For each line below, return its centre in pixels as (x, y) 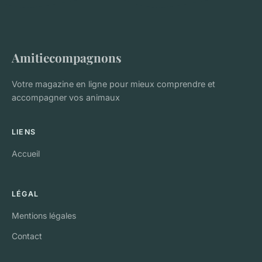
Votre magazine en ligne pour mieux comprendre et (113, 84)
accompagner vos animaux (66, 97)
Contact (27, 236)
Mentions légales (44, 215)
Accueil (26, 153)
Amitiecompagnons (67, 57)
